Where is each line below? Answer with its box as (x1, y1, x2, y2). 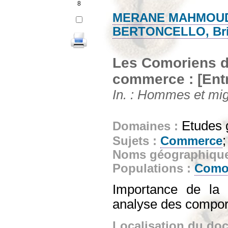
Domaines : (112, 119, 182, 133)
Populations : (112, 161, 194, 175)
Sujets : (112, 134, 160, 148)
